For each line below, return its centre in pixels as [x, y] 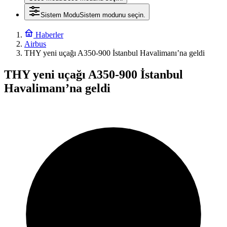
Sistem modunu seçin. [112, 15]
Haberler [48, 35]
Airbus [35, 44]
